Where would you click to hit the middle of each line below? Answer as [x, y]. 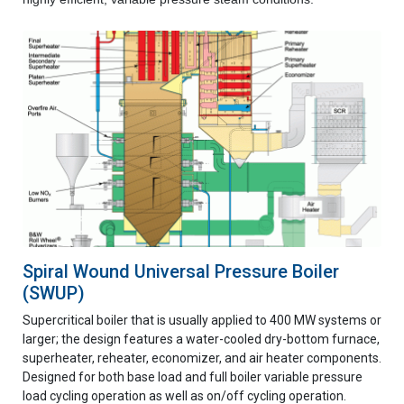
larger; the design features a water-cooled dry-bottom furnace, [201, 339]
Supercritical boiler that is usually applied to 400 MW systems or [202, 320]
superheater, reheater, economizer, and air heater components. [202, 358]
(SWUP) [54, 293]
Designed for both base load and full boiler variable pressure [193, 377]
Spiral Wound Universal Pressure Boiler [181, 271]
